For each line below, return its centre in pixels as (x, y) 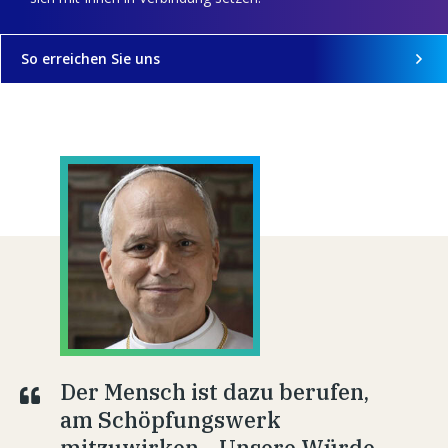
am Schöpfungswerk (170, 420)
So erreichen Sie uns (90, 59)
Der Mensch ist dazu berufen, (214, 392)
